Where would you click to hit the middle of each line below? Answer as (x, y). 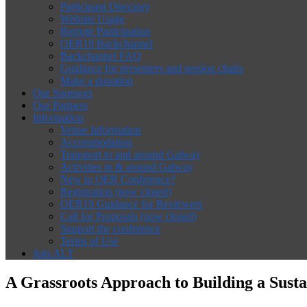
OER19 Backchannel (107, 44)
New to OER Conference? (118, 179)
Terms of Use (89, 241)
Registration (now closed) (116, 192)
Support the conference (110, 229)
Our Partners (60, 105)
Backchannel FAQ (101, 56)
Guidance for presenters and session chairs (152, 68)
